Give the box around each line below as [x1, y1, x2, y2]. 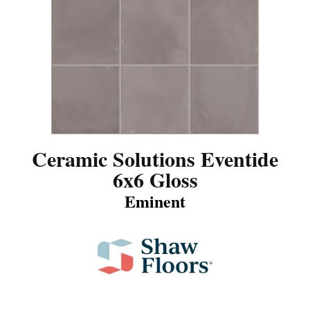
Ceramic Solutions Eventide [32, 143, 278, 174]
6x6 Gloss [112, 163, 198, 194]
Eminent [125, 188, 185, 213]
